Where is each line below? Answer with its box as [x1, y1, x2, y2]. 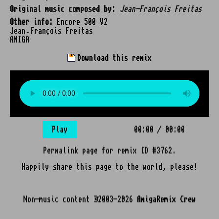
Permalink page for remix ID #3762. [43, 147, 176, 154]
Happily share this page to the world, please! [22, 163, 197, 171]
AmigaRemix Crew [137, 196, 196, 203]
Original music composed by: [10, 5, 115, 13]
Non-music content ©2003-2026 [23, 196, 137, 203]
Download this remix [73, 54, 152, 62]
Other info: [10, 18, 53, 26]
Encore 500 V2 [53, 18, 108, 26]
